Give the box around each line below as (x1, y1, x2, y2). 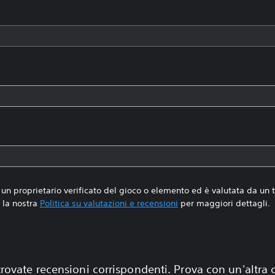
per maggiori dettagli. (177, 198, 270, 209)
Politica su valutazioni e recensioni (39, 198, 178, 209)
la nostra (2, 198, 40, 209)
